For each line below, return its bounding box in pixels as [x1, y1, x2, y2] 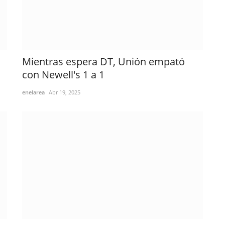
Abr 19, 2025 [49, 88, 80, 96]
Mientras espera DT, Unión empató [22, 54, 185, 68]
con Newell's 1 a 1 [22, 67, 104, 81]
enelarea [22, 88, 45, 96]
